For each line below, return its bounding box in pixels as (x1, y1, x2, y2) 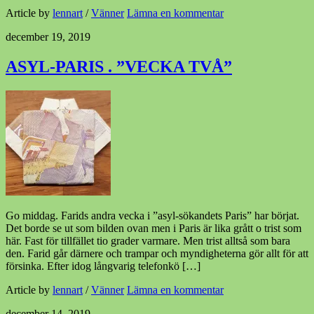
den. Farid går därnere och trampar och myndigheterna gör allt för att (6, 247, 308, 259)
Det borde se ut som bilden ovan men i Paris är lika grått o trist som (6, 221, 301, 234)
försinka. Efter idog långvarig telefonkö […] (6, 259, 200, 272)
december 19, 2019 (6, 30, 90, 43)
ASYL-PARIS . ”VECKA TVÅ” (6, 57, 232, 76)
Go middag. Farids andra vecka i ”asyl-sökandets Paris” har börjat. (6, 209, 299, 221)
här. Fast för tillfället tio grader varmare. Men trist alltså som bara (6, 234, 290, 247)
